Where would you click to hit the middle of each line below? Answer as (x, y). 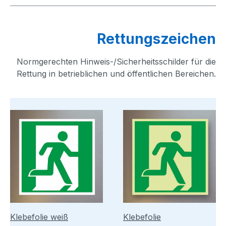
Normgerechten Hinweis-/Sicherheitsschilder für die (116, 61)
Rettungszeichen (156, 39)
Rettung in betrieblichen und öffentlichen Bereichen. (116, 73)
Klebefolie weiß (39, 217)
